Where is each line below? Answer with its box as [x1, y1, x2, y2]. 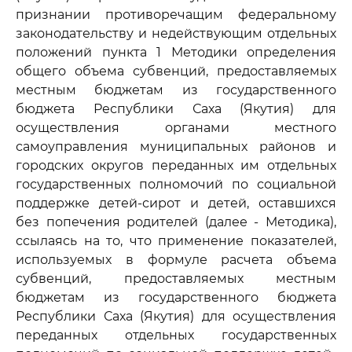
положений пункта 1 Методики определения [16, 45, 336, 60]
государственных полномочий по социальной [16, 177, 336, 192]
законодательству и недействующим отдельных [16, 26, 336, 41]
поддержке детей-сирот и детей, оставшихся [16, 196, 336, 211]
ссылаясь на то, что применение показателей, [16, 233, 336, 248]
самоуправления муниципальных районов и [16, 139, 336, 154]
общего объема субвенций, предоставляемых [16, 64, 336, 79]
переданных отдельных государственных [16, 328, 336, 343]
